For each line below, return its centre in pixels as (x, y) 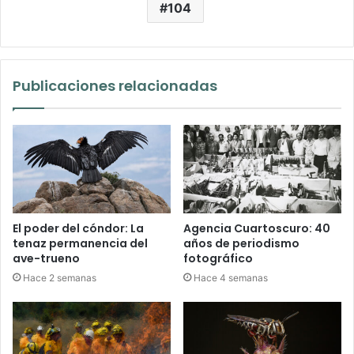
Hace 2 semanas (60, 278)
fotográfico (218, 259)
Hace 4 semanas (231, 278)
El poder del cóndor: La (78, 229)
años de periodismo (241, 244)
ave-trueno (46, 259)
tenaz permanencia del (80, 244)
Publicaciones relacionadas (115, 85)
